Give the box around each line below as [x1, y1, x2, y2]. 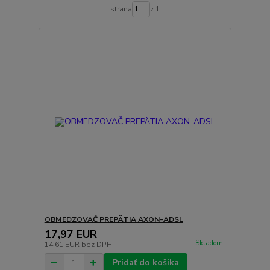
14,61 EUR [44, 240, 81, 250]
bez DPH [81, 240, 112, 250]
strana [110, 4, 132, 14]
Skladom [195, 239, 223, 248]
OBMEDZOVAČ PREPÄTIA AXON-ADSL [44, 215, 183, 224]
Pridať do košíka [111, 257, 179, 268]
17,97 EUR [44, 227, 97, 242]
